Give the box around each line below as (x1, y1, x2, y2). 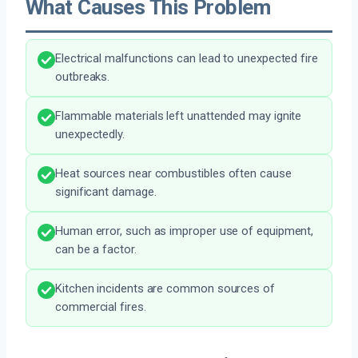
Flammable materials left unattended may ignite (55, 109, 302, 124)
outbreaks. (55, 70, 110, 85)
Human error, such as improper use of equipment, (55, 224, 314, 239)
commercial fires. (55, 300, 146, 315)
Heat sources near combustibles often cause (55, 166, 292, 181)
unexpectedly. (55, 127, 125, 142)
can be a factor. (55, 242, 137, 257)
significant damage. (55, 185, 157, 200)
